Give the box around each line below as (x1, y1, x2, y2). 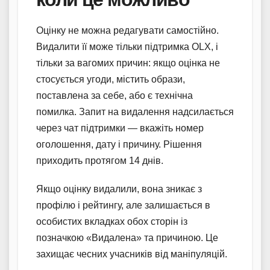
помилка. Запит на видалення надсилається (36, 107, 234, 118)
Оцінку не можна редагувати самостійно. (36, 25, 219, 36)
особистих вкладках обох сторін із (36, 216, 187, 227)
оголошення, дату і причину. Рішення (36, 139, 202, 150)
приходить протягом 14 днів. (36, 155, 163, 166)
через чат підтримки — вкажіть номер (36, 123, 204, 134)
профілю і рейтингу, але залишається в (36, 200, 210, 211)
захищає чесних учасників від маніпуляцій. (36, 249, 227, 260)
